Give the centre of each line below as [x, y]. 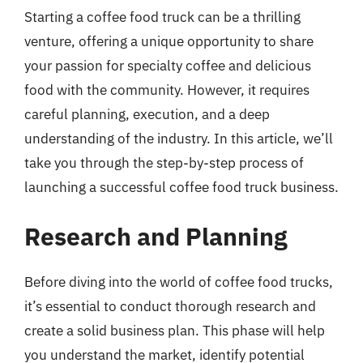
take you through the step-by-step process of [164, 162]
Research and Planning [156, 236]
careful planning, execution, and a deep [147, 114]
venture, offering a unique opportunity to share [169, 41]
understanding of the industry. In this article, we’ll [179, 138]
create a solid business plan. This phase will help [175, 331]
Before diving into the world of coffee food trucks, [179, 282]
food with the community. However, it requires [167, 90]
